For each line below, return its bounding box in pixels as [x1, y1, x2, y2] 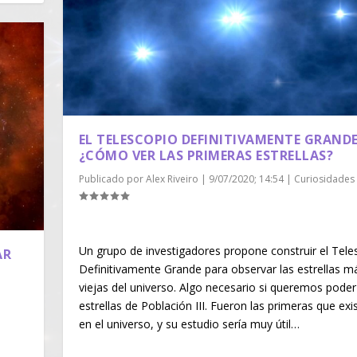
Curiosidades [293, 171, 355, 186]
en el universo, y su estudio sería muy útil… [78, 316, 300, 331]
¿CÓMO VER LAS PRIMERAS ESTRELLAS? [78, 146, 334, 164]
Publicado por [78, 171, 146, 186]
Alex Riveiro [145, 171, 198, 186]
